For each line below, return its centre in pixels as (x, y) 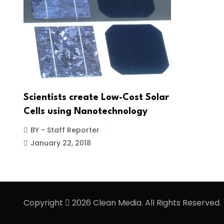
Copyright (44, 202)
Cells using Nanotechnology (85, 112)
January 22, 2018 (61, 143)
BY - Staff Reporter (65, 130)
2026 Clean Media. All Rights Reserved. (145, 202)
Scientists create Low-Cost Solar (96, 98)
